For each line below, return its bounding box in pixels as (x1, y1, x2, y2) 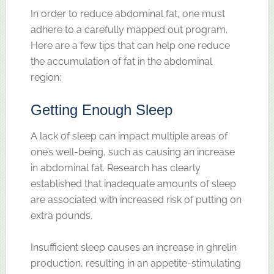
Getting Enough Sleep (30, 101, 172, 118)
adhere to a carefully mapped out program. (30, 23, 228, 35)
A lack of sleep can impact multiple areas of (30, 130, 228, 142)
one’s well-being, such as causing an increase (30, 146, 235, 158)
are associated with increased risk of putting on (30, 193, 242, 206)
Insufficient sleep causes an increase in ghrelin (30, 241, 237, 253)
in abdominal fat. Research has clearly (30, 161, 201, 174)
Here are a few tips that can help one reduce (30, 39, 230, 51)
